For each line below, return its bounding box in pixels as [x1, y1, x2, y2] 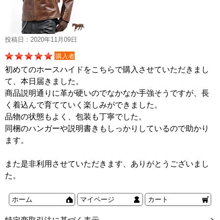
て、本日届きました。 [5, 77, 83, 86]
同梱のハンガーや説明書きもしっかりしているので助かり [5, 124, 209, 133]
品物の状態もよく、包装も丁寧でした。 [5, 112, 146, 121]
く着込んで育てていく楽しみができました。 [5, 101, 162, 110]
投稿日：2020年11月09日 [5, 36, 77, 44]
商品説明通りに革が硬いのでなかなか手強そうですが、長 [5, 89, 209, 98]
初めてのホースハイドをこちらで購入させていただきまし [5, 65, 209, 74]
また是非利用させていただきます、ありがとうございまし [5, 160, 209, 168]
